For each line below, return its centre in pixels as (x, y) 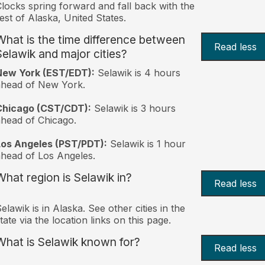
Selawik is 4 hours (137, 72)
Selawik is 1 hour (146, 143)
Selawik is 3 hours (133, 108)
